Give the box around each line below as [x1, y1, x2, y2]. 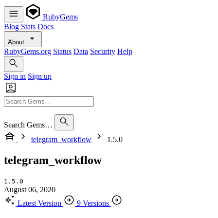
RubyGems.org [4, 47, 51, 55]
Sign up [28, 72, 52, 80]
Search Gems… [4, 121, 53, 129]
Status [53, 47, 72, 55]
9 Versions [77, 199, 109, 207]
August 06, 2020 [4, 185, 55, 194]
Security [90, 47, 115, 55]
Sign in [4, 72, 26, 80]
